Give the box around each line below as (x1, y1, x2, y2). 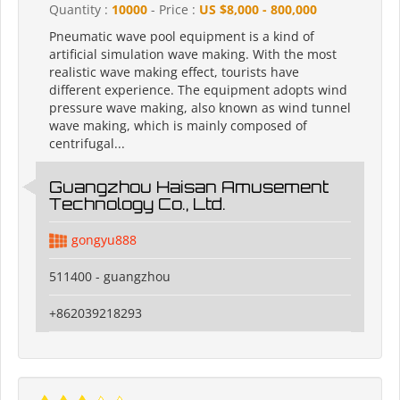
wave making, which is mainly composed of (49, 117, 307, 135)
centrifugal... (49, 135, 125, 153)
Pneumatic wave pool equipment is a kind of (49, 28, 314, 46)
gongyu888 (71, 231, 137, 249)
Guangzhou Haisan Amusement (49, 177, 329, 197)
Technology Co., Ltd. (49, 194, 226, 214)
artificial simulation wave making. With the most (49, 46, 337, 63)
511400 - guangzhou (49, 268, 171, 286)
